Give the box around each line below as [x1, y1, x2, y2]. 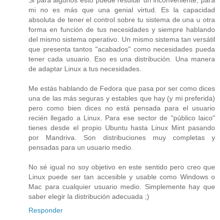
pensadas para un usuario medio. [28, 143, 133, 151]
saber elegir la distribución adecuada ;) [28, 192, 149, 200]
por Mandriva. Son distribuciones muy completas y [28, 133, 215, 141]
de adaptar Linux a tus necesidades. [28, 64, 141, 73]
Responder [28, 206, 63, 214]
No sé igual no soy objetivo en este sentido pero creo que [28, 163, 215, 171]
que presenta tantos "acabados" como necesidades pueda [28, 45, 215, 53]
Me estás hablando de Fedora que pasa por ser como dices [28, 84, 215, 92]
